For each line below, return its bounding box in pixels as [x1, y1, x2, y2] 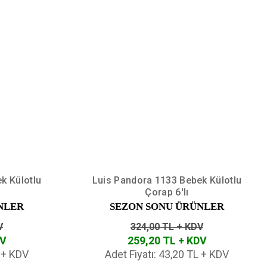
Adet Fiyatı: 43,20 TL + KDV [105, 247, 229, 260]
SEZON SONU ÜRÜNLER [110, 200, 224, 212]
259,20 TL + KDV [127, 234, 207, 247]
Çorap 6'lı [145, 186, 189, 198]
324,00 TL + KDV [131, 221, 203, 232]
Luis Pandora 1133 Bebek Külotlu [92, 174, 242, 186]
